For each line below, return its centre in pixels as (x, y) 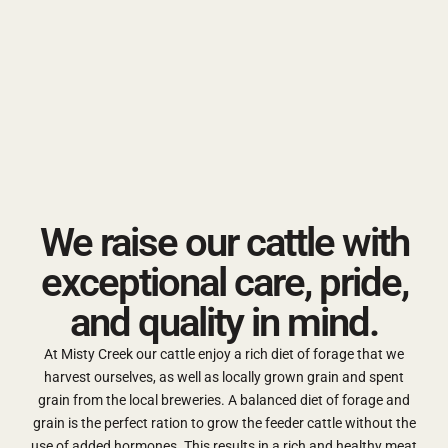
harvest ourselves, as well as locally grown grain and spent (224, 377)
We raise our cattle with (224, 242)
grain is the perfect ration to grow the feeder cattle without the (224, 423)
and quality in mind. (224, 322)
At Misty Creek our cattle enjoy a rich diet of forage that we (224, 354)
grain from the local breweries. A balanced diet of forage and (224, 400)
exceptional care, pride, (224, 282)
